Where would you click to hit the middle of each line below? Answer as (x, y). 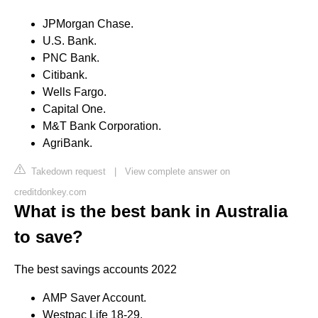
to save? (49, 236)
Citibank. (65, 75)
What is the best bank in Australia (151, 211)
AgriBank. (67, 143)
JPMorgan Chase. (88, 23)
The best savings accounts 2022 (95, 269)
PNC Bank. (71, 57)
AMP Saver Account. (94, 297)
